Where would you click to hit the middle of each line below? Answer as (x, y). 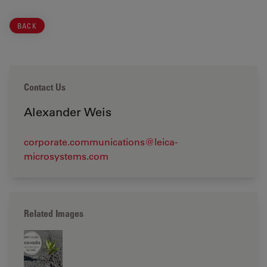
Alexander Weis (68, 112)
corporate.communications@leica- (101, 142)
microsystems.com (66, 156)
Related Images (54, 214)
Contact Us (45, 87)
